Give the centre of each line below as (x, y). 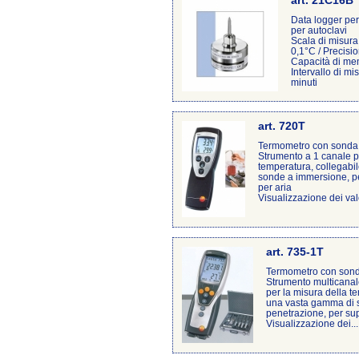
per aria (275, 187)
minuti (304, 82)
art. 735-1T (295, 252)
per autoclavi (319, 30)
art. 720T (282, 126)
